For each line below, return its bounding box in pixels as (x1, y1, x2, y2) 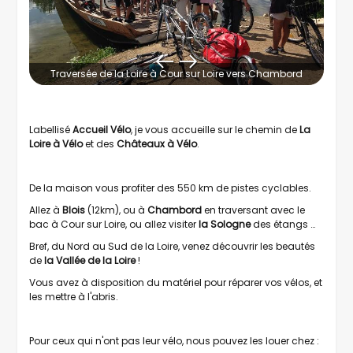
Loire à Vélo (29, 137, 83, 151)
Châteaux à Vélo (117, 137, 197, 151)
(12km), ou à (85, 203, 145, 217)
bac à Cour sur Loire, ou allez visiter (29, 217, 196, 232)
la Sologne (196, 217, 251, 232)
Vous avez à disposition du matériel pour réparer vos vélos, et (29, 276, 322, 290)
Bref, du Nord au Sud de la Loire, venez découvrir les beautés (29, 240, 315, 254)
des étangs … (251, 217, 315, 232)
